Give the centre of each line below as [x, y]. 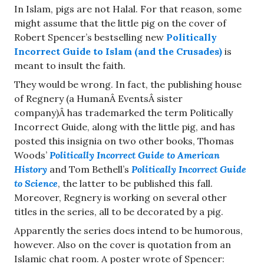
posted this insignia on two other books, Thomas [124, 141]
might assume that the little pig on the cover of [120, 23]
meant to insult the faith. [70, 66]
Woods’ [32, 155]
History [31, 169]
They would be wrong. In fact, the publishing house [128, 85]
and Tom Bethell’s [89, 169]
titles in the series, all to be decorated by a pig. [119, 212]
